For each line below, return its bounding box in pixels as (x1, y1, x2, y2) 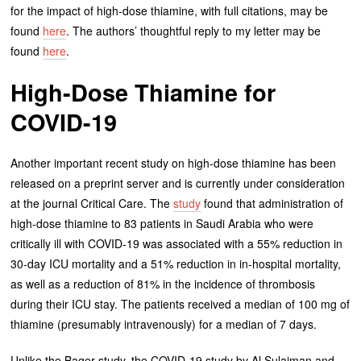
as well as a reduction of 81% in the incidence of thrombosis (10, 276, 316, 293)
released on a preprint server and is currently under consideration (10, 175, 346, 192)
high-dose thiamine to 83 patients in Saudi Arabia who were (10, 215, 314, 232)
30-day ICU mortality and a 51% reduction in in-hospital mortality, (10, 255, 342, 272)
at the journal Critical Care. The (10, 195, 174, 212)
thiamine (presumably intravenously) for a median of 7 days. (10, 316, 317, 333)
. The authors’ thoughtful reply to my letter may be (66, 23, 322, 39)
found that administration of (201, 195, 344, 212)
